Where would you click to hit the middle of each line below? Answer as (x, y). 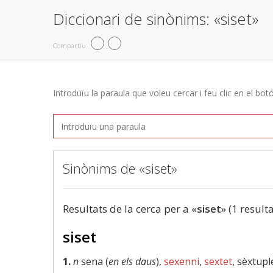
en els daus (132, 261)
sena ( (94, 261)
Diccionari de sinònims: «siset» (156, 19)
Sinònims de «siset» (120, 168)
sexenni (182, 261)
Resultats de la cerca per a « (130, 209)
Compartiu (69, 45)
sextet (218, 261)
